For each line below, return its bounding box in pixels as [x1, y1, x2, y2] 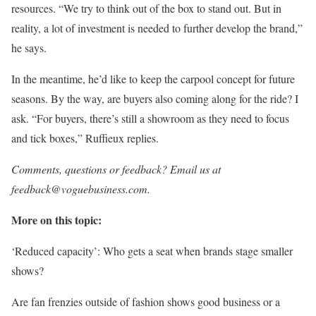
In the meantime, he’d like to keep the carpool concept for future [11, 71, 295, 86]
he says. [11, 40, 47, 55]
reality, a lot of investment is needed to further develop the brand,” [11, 20, 303, 35]
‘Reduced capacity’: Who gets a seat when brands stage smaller [11, 243, 293, 258]
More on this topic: [11, 212, 102, 228]
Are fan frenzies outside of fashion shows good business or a [11, 294, 280, 309]
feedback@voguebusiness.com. [11, 181, 150, 196]
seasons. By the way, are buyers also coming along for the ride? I [11, 91, 298, 106]
